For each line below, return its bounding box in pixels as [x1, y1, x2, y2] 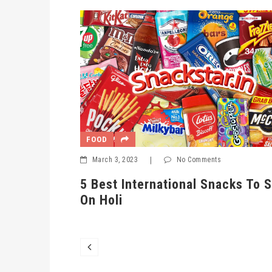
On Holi [47, 192, 90, 208]
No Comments [144, 155, 189, 164]
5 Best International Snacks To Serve [47, 176, 265, 192]
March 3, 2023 [59, 155, 106, 164]
